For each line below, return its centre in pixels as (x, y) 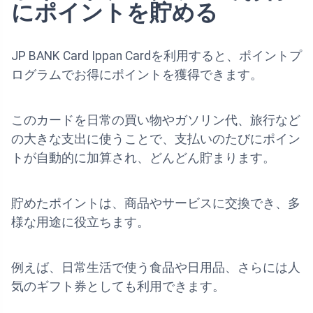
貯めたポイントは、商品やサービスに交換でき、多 (156, 204)
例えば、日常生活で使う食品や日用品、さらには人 (156, 268)
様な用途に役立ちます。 (80, 223)
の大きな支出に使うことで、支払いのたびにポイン (156, 139)
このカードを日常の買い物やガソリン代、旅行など (156, 121)
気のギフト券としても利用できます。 (118, 287)
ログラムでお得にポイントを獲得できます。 (137, 75)
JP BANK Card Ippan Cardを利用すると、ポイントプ (156, 56)
